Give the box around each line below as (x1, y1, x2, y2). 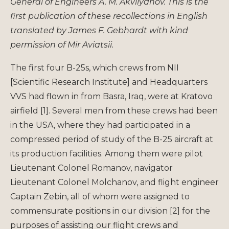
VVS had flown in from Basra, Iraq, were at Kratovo (10, 91, 213, 101)
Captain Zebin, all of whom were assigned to (10, 191, 190, 201)
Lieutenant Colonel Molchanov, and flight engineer (10, 177, 219, 187)
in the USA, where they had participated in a (10, 120, 190, 130)
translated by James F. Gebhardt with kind (10, 25, 188, 35)
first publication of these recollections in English (10, 11, 208, 21)
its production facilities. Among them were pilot (10, 148, 203, 158)
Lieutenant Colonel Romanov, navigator (10, 163, 173, 173)
